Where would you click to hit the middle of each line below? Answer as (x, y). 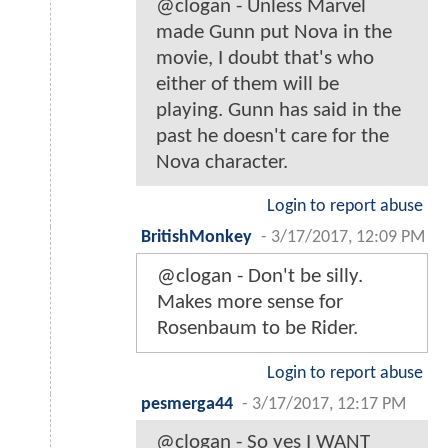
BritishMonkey (196, 238)
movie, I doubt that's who (265, 59)
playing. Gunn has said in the (278, 111)
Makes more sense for (250, 303)
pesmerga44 (187, 405)
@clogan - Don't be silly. (260, 277)
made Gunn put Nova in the (274, 33)
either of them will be (247, 85)
